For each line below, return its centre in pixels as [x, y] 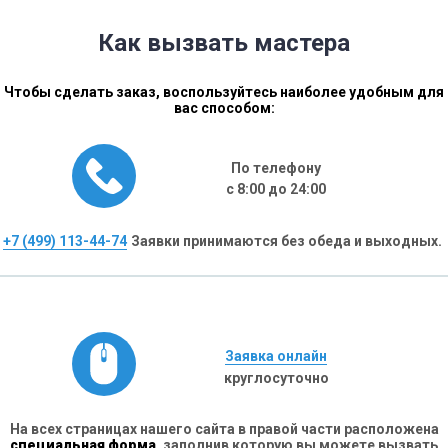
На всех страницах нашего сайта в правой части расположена [224, 429]
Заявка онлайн [276, 355]
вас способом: [224, 108]
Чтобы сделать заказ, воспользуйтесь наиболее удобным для [224, 92]
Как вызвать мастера [224, 43]
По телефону [276, 168]
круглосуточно [276, 377]
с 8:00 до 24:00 [276, 189]
